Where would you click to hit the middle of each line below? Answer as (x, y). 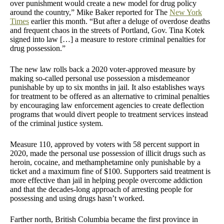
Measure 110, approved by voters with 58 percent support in (105, 144)
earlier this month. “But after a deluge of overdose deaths (119, 21)
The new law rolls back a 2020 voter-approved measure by (103, 69)
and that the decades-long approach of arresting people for (101, 189)
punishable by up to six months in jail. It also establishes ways (107, 87)
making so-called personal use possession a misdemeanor (100, 78)
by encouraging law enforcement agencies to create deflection (107, 105)
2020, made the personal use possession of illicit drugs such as (108, 153)
